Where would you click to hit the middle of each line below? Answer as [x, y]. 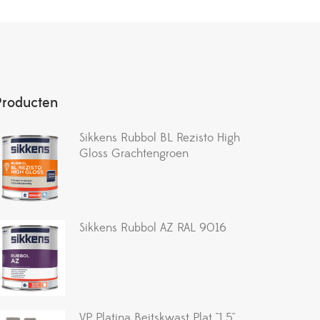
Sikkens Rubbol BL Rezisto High [160, 138]
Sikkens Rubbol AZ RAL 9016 [153, 228]
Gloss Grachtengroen [134, 154]
